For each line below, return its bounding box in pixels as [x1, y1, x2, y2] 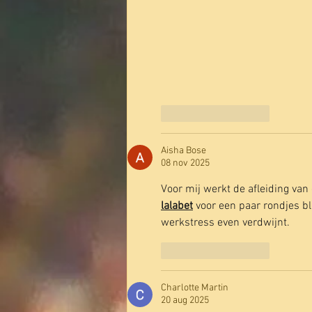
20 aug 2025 [161, 294, 209, 306]
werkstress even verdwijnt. [161, 215, 290, 230]
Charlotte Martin [161, 281, 228, 294]
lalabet [161, 198, 193, 213]
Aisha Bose [161, 144, 206, 157]
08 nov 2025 [161, 157, 210, 169]
